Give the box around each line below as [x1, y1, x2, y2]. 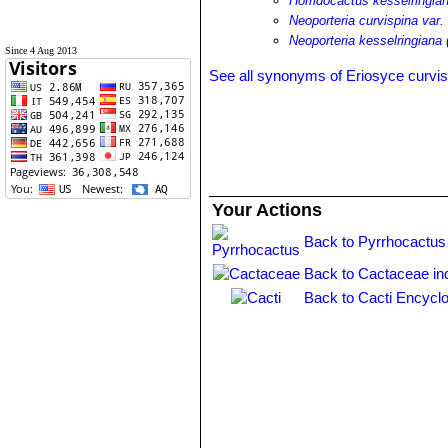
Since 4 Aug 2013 [5, 45, 77, 56]
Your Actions [212, 200, 323, 220]
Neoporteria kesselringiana [289, 33, 443, 48]
